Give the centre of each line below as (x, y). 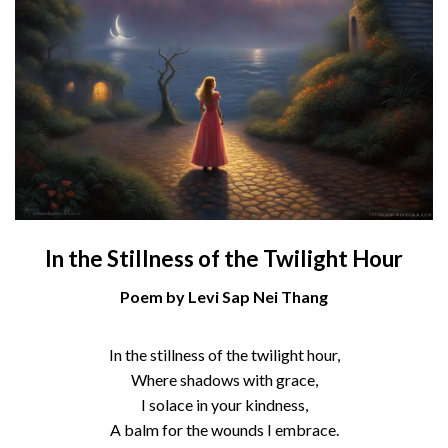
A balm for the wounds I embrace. (224, 429)
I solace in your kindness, (224, 404)
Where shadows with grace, (224, 379)
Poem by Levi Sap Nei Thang (224, 296)
